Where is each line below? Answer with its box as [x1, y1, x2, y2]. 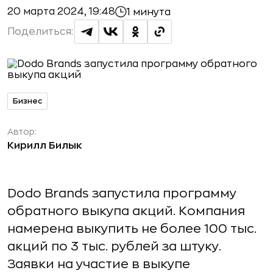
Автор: [7, 127, 37, 136]
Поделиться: [7, 27, 73, 37]
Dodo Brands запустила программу [7, 187, 236, 200]
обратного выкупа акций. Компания [7, 205, 245, 218]
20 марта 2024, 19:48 [7, 7, 115, 16]
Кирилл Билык [7, 141, 82, 151]
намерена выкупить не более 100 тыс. [7, 222, 257, 235]
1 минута [127, 7, 171, 17]
